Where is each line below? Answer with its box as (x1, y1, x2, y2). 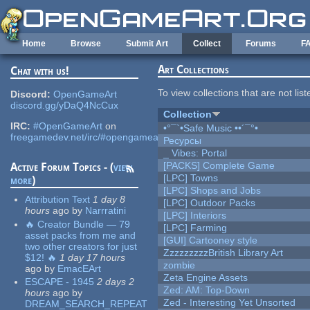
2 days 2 (97, 276, 135, 288)
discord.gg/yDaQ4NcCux (10, 100, 119, 111)
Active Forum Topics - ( (10, 161, 114, 174)
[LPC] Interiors (163, 210, 227, 221)
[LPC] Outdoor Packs (163, 197, 256, 209)
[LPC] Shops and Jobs (163, 185, 262, 197)
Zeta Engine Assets (163, 272, 248, 284)
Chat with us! (10, 64, 70, 78)
